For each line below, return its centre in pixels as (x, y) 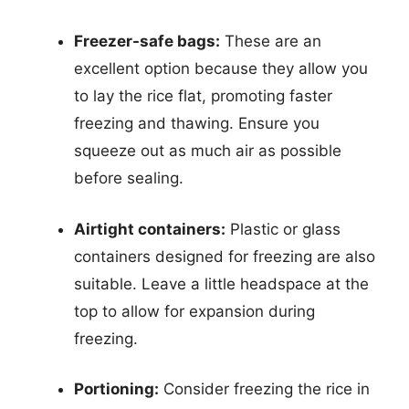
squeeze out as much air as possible (208, 151)
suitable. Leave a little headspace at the (221, 283)
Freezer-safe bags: (147, 41)
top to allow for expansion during (194, 311)
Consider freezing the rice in (264, 389)
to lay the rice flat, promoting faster (203, 96)
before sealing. (129, 178)
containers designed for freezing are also (225, 256)
